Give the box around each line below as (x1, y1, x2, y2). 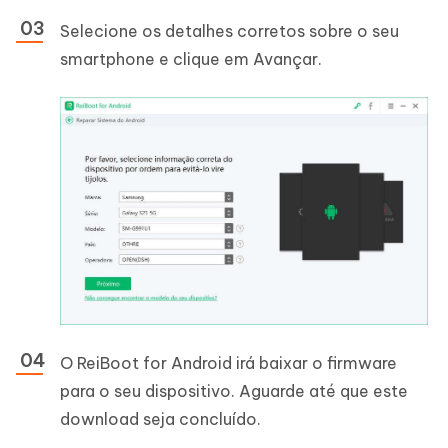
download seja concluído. (60, 408, 261, 429)
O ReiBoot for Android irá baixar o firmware (60, 352, 397, 373)
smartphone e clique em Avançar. (60, 49, 322, 70)
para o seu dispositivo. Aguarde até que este (60, 380, 408, 401)
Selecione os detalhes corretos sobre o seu (60, 21, 399, 42)
